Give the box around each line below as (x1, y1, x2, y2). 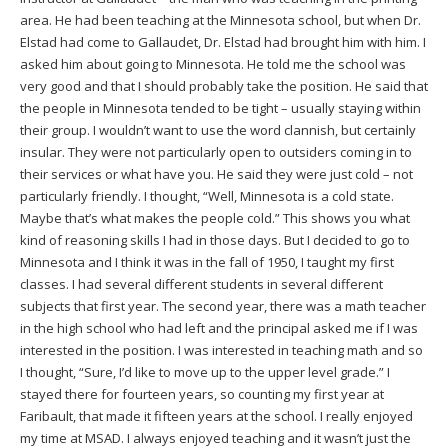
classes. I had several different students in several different (20, 274, 383, 293)
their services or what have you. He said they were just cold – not (20, 164, 413, 183)
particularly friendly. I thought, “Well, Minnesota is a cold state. (20, 186, 394, 205)
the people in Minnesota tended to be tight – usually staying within (20, 98, 421, 117)
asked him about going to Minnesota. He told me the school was (20, 54, 406, 73)
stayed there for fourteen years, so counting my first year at (20, 384, 384, 403)
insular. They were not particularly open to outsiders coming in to (20, 142, 412, 161)
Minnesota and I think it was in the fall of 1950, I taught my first (20, 252, 394, 271)
